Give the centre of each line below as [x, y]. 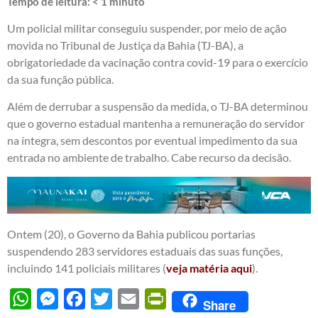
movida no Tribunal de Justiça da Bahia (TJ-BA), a [125, 45]
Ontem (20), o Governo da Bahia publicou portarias [131, 234]
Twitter [130, 298]
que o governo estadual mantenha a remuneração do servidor [156, 124]
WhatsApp [58, 298]
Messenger [85, 298]
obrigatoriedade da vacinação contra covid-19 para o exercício [158, 62]
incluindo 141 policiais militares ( [87, 268]
